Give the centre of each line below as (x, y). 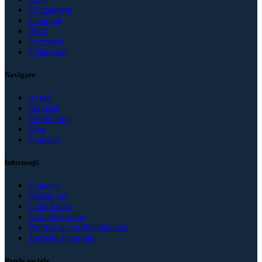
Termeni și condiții (62, 238)
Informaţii (22, 163)
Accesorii (46, 41)
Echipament (50, 9)
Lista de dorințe (57, 217)
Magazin (44, 108)
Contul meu (50, 206)
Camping (45, 20)
